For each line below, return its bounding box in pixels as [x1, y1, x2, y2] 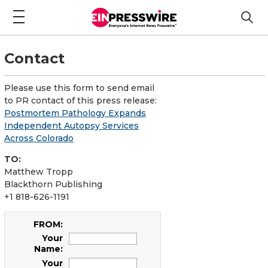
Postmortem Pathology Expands [4, 107, 146, 118]
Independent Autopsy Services [4, 120, 139, 131]
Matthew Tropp [4, 166, 73, 177]
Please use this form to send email [4, 82, 154, 93]
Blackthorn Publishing [4, 178, 102, 190]
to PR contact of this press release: [4, 95, 157, 106]
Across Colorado [4, 132, 74, 144]
